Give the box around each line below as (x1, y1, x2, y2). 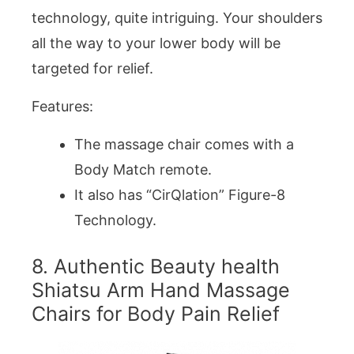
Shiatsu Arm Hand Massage (32, 278, 290, 303)
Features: (32, 97, 93, 115)
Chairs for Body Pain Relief (32, 302, 280, 326)
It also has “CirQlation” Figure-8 (74, 186, 285, 204)
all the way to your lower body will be (32, 34, 281, 51)
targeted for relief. (32, 59, 153, 77)
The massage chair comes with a (74, 136, 294, 153)
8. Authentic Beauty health (32, 254, 280, 279)
